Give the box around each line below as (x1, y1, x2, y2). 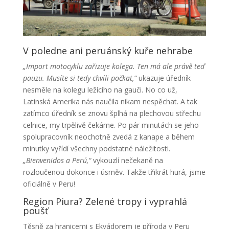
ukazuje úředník (136, 73, 191, 83)
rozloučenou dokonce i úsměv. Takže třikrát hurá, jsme (22, 167, 205, 177)
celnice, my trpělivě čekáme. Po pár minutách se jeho (22, 120, 199, 130)
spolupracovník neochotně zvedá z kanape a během (22, 132, 195, 142)
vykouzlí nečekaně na (90, 155, 163, 166)
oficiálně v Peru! (22, 179, 75, 189)
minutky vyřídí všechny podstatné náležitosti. (22, 144, 170, 154)
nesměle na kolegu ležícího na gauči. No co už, (22, 85, 177, 95)
